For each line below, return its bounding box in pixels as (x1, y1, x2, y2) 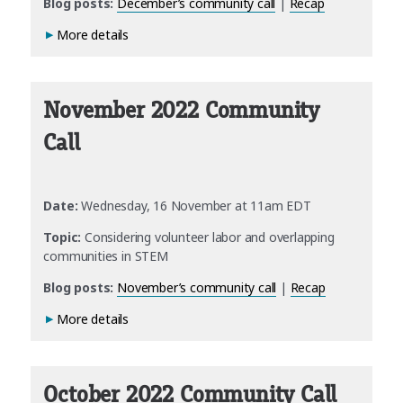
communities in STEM (43, 247, 168, 265)
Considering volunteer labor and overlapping (81, 228, 335, 246)
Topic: (43, 228, 82, 246)
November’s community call (117, 279, 277, 297)
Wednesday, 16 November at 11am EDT (77, 197, 311, 215)
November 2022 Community (43, 97, 319, 123)
